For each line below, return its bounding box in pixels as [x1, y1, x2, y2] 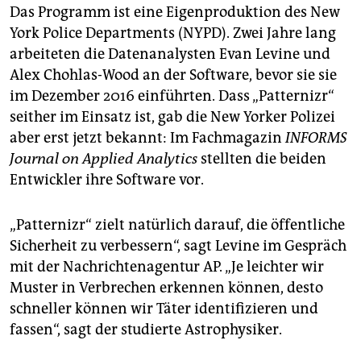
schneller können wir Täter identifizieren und [10, 300, 318, 318]
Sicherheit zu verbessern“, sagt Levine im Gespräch [10, 237, 346, 255]
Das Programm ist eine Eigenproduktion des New [10, 3, 340, 22]
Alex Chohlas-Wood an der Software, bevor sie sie [10, 66, 337, 85]
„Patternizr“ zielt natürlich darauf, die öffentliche [10, 216, 345, 234]
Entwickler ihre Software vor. [10, 171, 204, 189]
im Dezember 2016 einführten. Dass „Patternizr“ [10, 87, 334, 106]
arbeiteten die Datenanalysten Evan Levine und [10, 45, 330, 64]
